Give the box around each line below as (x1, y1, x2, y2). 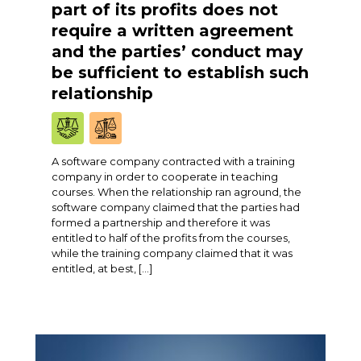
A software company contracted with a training (52, 155, 295, 168)
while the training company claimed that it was (52, 247, 293, 260)
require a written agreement (52, 21, 293, 41)
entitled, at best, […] (52, 262, 152, 276)
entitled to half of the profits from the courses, (52, 231, 290, 245)
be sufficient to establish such (52, 63, 309, 83)
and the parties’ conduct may (52, 42, 303, 62)
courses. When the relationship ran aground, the (52, 185, 301, 199)
